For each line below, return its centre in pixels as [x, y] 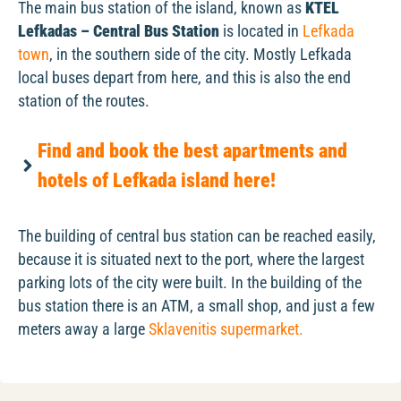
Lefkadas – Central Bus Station [119, 31]
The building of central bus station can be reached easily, [197, 237]
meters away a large [83, 330]
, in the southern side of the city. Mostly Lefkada [200, 54]
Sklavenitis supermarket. [226, 330]
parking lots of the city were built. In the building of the [190, 283]
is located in [261, 31]
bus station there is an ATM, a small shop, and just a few [196, 307]
